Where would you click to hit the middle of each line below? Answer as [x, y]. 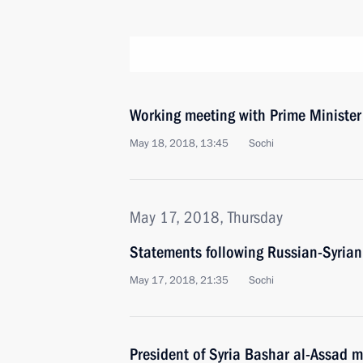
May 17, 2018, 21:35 [179, 280]
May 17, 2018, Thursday [206, 217]
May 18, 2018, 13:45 [179, 143]
